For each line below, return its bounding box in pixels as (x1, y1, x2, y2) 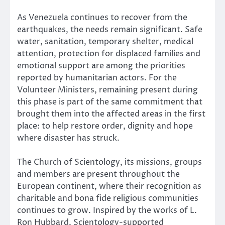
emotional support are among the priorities (17, 60, 185, 71)
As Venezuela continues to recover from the (17, 12, 187, 23)
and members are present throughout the (17, 168, 180, 180)
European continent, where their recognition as (17, 180, 201, 192)
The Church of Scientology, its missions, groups (17, 156, 202, 168)
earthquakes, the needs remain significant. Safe (17, 24, 202, 35)
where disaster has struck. (17, 132, 120, 144)
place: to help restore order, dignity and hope (17, 120, 193, 132)
